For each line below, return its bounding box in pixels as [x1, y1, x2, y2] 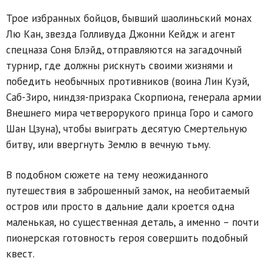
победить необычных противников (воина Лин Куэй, [6, 74, 249, 88]
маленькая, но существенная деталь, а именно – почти [6, 215, 259, 229]
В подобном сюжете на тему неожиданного [6, 168, 208, 182]
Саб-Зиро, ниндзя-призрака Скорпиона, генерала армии [6, 90, 261, 104]
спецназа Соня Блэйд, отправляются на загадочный [6, 42, 242, 56]
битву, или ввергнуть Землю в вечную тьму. [6, 137, 211, 151]
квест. [6, 246, 35, 260]
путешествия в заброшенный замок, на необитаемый [6, 183, 250, 197]
